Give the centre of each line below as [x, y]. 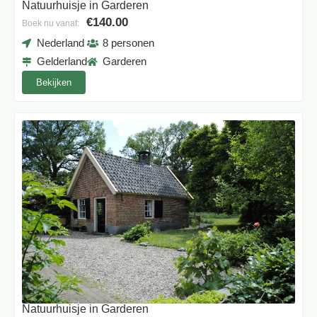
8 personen [128, 43]
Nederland [61, 43]
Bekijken [54, 83]
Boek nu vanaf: [51, 24]
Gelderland [62, 62]
